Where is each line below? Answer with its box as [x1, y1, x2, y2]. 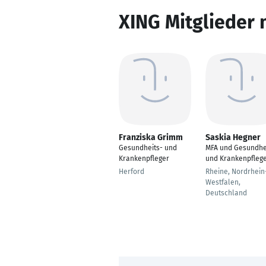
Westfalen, [205, 178, 240, 186]
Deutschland [205, 189, 247, 197]
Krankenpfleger [119, 154, 169, 163]
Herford [119, 167, 144, 176]
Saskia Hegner [205, 132, 261, 142]
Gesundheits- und [119, 144, 177, 152]
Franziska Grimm [119, 132, 183, 142]
